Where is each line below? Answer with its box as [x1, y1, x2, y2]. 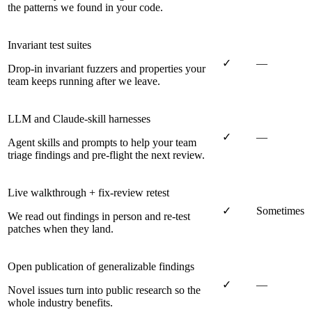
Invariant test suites [8, 38, 91, 51]
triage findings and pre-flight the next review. [8, 148, 205, 161]
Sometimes [256, 204, 304, 217]
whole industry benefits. [8, 296, 113, 309]
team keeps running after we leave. [8, 75, 160, 87]
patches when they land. [8, 222, 114, 235]
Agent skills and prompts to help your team [8, 136, 196, 148]
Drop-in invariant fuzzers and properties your [8, 62, 205, 75]
